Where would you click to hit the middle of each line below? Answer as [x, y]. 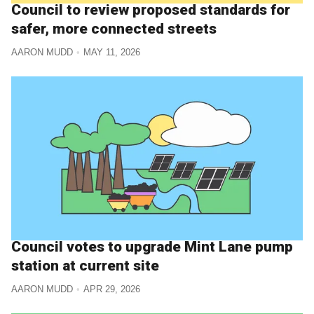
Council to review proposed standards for [151, 10]
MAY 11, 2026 [111, 52]
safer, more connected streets [114, 29]
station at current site [85, 266]
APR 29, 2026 [111, 289]
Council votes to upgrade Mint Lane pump [152, 247]
